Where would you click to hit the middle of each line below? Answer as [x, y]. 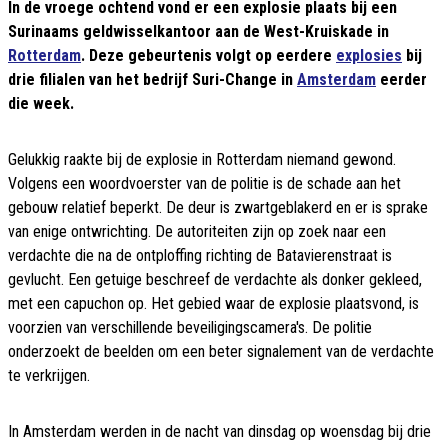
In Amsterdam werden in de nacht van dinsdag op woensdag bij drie [219, 432]
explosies [369, 56]
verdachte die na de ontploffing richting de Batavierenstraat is [200, 256]
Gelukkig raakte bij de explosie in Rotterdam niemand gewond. [202, 160]
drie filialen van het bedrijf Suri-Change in [152, 80]
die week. [41, 104]
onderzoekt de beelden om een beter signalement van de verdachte [221, 352]
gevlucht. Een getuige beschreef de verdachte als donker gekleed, [215, 280]
